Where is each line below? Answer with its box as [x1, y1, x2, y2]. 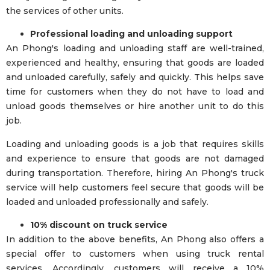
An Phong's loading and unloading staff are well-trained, [6, 43, 264, 54]
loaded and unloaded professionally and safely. [6, 196, 209, 207]
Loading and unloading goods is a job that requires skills [6, 138, 264, 149]
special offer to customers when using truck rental [6, 248, 264, 259]
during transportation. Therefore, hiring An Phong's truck [6, 167, 264, 178]
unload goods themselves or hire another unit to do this [6, 101, 264, 112]
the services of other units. [6, 5, 124, 16]
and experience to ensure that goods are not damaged [6, 152, 264, 164]
